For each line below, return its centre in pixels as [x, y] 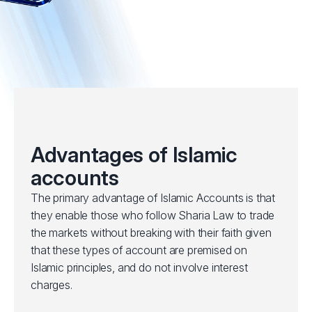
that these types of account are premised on [139, 250]
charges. [52, 285]
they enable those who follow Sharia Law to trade [153, 215]
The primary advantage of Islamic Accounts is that [153, 198]
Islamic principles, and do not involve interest [139, 267]
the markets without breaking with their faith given [151, 233]
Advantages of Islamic [134, 155]
